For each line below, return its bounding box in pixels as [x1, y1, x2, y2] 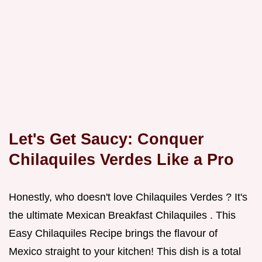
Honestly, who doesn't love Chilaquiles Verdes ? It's [9, 191, 247, 203]
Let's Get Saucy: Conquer [9, 129, 204, 148]
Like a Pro [157, 150, 234, 168]
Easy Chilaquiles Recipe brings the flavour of [9, 227, 218, 239]
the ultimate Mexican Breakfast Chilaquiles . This [9, 209, 236, 221]
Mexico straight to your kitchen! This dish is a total [9, 245, 241, 257]
